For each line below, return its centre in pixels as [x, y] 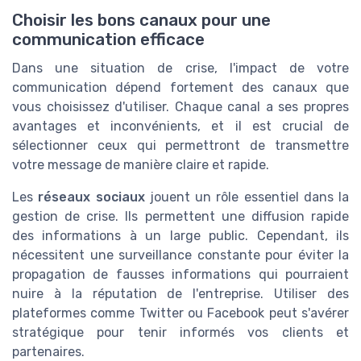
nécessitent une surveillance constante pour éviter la [180, 255]
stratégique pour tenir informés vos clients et [180, 332]
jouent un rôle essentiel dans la [247, 197]
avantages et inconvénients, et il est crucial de [180, 126]
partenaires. [48, 351]
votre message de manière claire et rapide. [141, 164]
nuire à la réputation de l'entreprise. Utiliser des [180, 293]
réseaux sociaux [91, 197]
